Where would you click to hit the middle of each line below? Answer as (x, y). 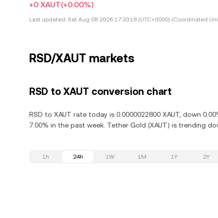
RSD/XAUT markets (82, 58)
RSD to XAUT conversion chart (100, 91)
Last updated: (48, 19)
